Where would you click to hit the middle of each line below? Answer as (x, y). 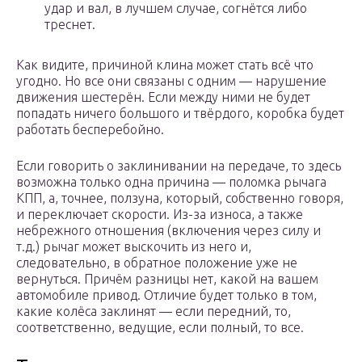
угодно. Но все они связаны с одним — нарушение (171, 81)
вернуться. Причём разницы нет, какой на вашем (167, 279)
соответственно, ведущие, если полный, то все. (160, 328)
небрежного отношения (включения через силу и (168, 231)
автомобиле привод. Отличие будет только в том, (166, 295)
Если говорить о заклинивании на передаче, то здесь (179, 166)
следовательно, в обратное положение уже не (157, 263)
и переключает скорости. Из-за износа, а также (160, 215)
